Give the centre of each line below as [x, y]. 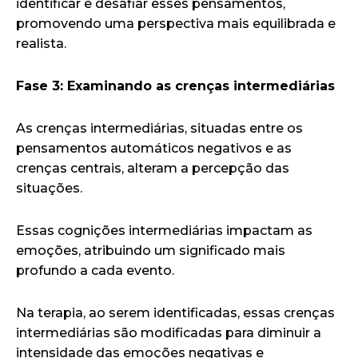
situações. [49, 188]
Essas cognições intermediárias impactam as [164, 230]
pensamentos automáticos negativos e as [154, 148]
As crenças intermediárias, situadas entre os [159, 128]
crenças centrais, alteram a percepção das [153, 168]
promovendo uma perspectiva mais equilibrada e [176, 23]
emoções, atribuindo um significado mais [151, 250]
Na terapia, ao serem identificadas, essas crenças [175, 312]
